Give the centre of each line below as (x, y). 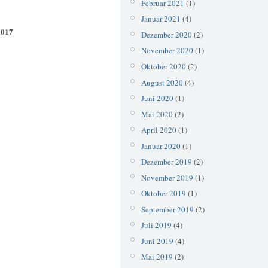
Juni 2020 (157, 98)
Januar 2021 (161, 19)
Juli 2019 (156, 225)
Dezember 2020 (166, 34)
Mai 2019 (157, 257)
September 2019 (167, 209)
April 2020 (159, 130)
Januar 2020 (161, 146)
